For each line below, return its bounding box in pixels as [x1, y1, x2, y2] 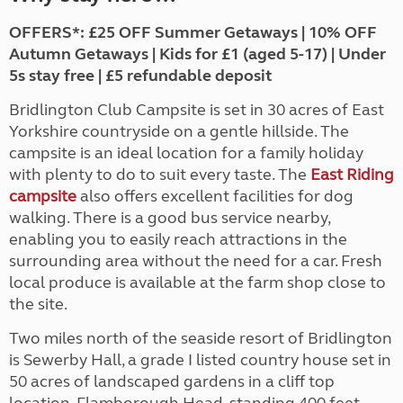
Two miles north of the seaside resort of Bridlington [9, 328, 392, 349]
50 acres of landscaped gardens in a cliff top [9, 372, 335, 392]
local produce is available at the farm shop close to [9, 273, 386, 293]
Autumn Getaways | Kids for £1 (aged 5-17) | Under [9, 44, 386, 65]
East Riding [310, 165, 394, 185]
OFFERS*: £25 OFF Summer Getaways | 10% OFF [9, 22, 377, 43]
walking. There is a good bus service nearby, [9, 208, 330, 228]
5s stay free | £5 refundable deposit [9, 66, 272, 86]
